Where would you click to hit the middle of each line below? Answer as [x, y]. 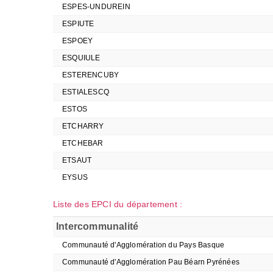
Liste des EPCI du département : [118, 204]
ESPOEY [78, 41]
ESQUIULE [81, 58]
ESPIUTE [78, 24]
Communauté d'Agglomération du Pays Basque [144, 245]
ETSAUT [77, 160]
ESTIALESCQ [86, 92]
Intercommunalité [97, 226]
